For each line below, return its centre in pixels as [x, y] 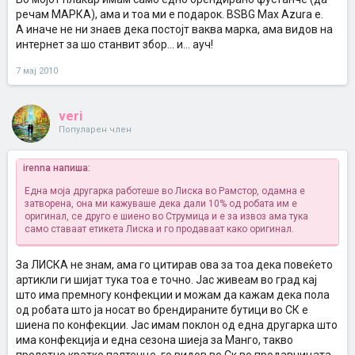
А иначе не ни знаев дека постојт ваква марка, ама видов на [174, 29]
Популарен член [95, 130]
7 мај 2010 [37, 71]
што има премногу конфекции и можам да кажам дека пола [173, 295]
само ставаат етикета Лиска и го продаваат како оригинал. [159, 229]
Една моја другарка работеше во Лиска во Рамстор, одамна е [165, 191]
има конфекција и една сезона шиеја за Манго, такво [155, 340]
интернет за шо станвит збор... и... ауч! [115, 44]
